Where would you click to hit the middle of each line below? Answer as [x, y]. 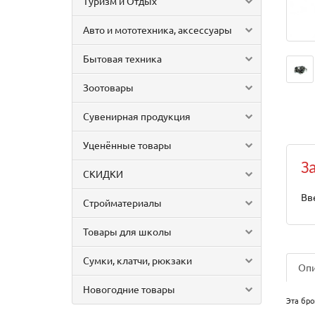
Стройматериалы [122, 202]
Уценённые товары [127, 145]
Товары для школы [127, 231]
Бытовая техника [122, 58]
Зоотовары [108, 87]
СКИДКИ [103, 174]
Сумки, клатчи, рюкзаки [137, 260]
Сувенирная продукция [137, 116]
